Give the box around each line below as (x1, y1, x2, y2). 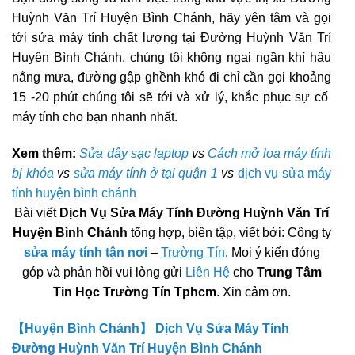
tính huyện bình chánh (12, 186, 136, 200)
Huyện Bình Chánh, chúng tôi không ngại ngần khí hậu (12, 51, 331, 65)
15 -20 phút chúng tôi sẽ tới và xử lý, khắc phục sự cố (12, 90, 331, 105)
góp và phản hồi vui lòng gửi (21, 265, 185, 279)
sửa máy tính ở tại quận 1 (73, 166, 218, 180)
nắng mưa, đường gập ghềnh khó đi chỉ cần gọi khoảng (12, 71, 331, 85)
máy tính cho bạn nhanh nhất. (12, 110, 181, 124)
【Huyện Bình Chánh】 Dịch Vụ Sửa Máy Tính (12, 321, 289, 335)
